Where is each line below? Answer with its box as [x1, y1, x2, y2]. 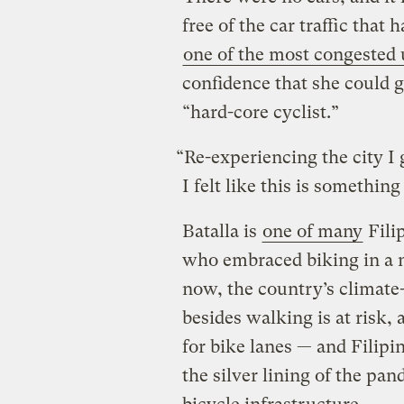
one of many [262, 220, 363, 242]
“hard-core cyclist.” [181, 101, 344, 123]
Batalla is [181, 220, 262, 242]
